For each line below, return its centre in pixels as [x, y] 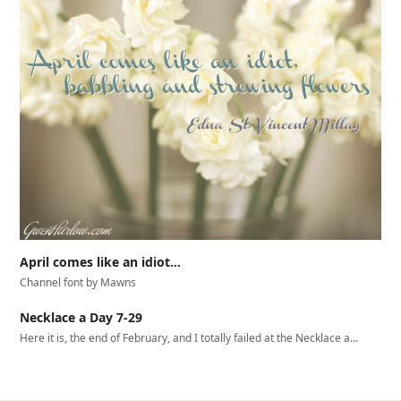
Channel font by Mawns [78, 282]
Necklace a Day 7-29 [81, 317]
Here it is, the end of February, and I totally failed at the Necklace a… [189, 337]
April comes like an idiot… [101, 261]
